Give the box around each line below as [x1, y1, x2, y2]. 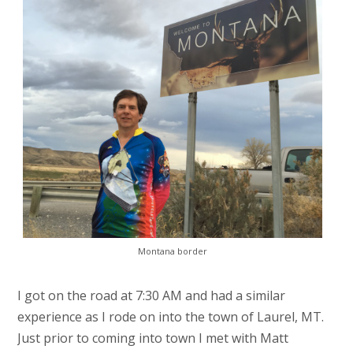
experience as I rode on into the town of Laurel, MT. [17, 307, 324, 325]
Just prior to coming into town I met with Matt [17, 329, 288, 347]
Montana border [137, 244, 207, 257]
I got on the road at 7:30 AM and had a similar [17, 286, 285, 304]
